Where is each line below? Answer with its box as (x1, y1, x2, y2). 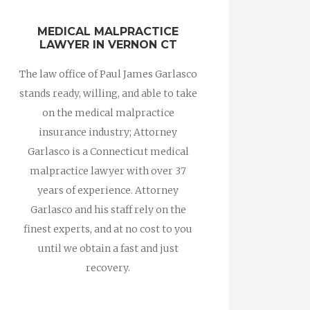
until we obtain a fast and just (37, 242, 179, 255)
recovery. (86, 262, 130, 274)
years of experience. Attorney (37, 184, 179, 197)
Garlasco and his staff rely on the (30, 203, 186, 216)
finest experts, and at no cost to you (24, 223, 192, 235)
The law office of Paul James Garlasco (19, 68, 197, 80)
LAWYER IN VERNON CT (39, 38, 177, 51)
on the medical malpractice (42, 107, 174, 119)
